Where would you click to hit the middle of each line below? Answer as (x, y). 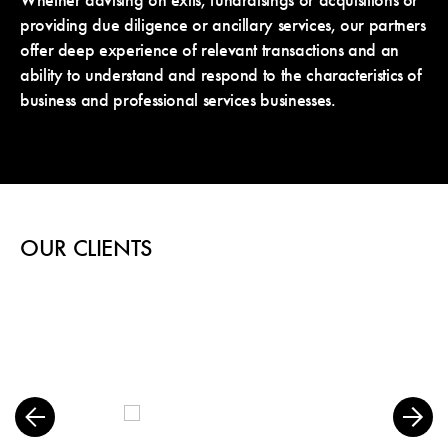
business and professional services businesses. (178, 101)
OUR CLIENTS (86, 250)
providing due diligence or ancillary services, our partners (223, 26)
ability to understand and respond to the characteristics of (221, 76)
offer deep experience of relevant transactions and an (209, 51)
